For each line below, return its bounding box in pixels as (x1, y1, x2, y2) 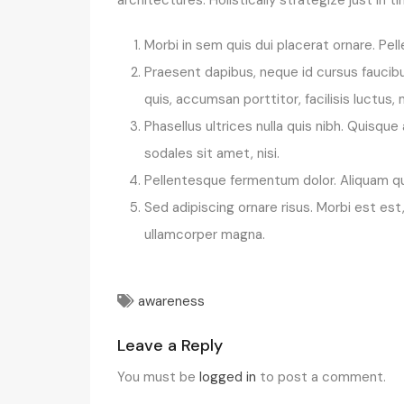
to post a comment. (256, 367, 386, 386)
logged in (199, 367, 256, 386)
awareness (138, 291, 205, 310)
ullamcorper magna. (144, 225, 265, 243)
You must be (117, 367, 199, 386)
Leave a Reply (117, 334, 223, 356)
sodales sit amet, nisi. (144, 143, 280, 162)
